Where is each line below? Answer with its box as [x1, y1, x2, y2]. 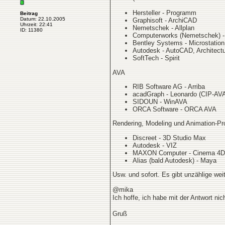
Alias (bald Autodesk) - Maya [133, 156, 216, 164]
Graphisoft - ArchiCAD [133, 17, 197, 25]
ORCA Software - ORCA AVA [133, 105, 216, 113]
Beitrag [20, 11, 38, 16]
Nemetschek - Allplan [133, 24, 194, 32]
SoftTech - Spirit [133, 54, 180, 62]
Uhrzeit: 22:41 [20, 22, 53, 27]
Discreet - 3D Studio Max [133, 134, 206, 142]
